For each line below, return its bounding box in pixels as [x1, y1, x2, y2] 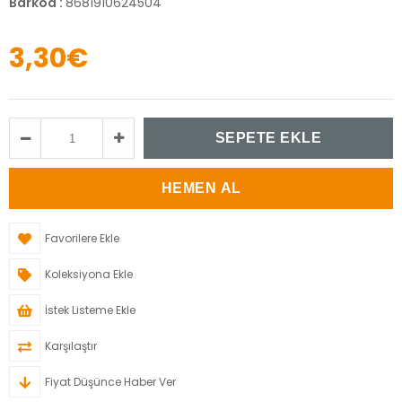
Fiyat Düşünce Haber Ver [45, 374, 176, 389]
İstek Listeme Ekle [45, 302, 135, 318]
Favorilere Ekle [45, 231, 119, 246]
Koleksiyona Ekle [45, 267, 133, 282]
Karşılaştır [45, 338, 97, 354]
